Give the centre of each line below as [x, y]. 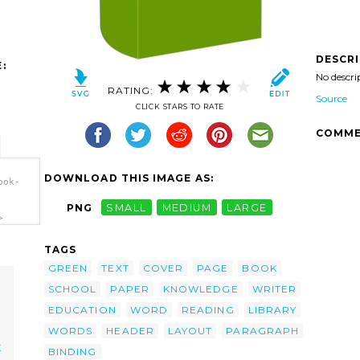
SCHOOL [73, 288]
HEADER [130, 330]
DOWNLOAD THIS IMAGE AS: [129, 178]
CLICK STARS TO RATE [180, 107]
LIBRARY [272, 309]
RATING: [133, 90]
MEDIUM [187, 207]
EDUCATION [82, 309]
